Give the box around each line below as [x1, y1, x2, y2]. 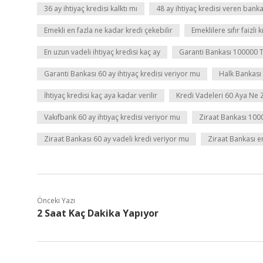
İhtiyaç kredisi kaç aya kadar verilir [44, 90, 157, 100]
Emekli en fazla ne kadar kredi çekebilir [44, 25, 173, 35]
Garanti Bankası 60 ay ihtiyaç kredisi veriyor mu [44, 69, 200, 79]
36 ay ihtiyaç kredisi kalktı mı [44, 4, 137, 14]
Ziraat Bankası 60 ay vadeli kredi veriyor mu [44, 134, 189, 144]
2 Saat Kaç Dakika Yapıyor [37, 207, 159, 220]
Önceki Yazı [37, 195, 75, 205]
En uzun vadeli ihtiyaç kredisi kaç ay [44, 47, 160, 57]
